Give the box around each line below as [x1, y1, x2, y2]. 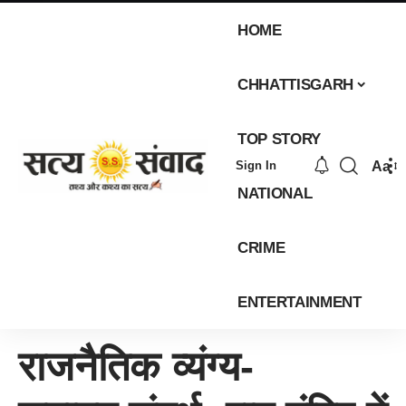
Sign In [235, 159, 276, 172]
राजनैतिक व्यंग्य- [18, 343, 254, 390]
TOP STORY [237, 130, 322, 148]
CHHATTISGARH [237, 75, 354, 93]
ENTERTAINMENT [237, 293, 362, 311]
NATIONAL [237, 184, 313, 202]
